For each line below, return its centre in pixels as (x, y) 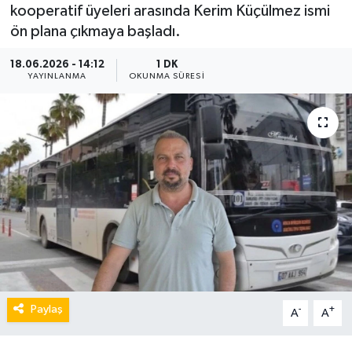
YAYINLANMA (57, 77)
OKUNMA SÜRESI (167, 77)
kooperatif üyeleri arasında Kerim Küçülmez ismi (170, 11)
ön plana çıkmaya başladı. (95, 31)
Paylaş (46, 310)
